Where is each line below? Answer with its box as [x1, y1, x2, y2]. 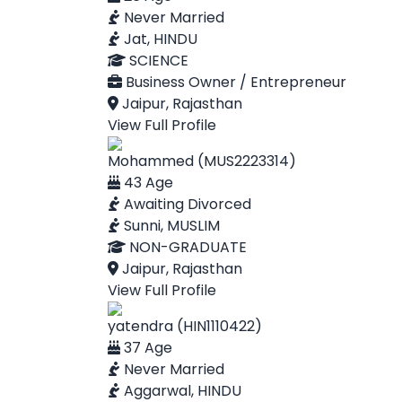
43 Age [120, 172, 173, 193]
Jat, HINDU [120, 29, 197, 49]
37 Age [120, 337, 172, 358]
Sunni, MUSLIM [120, 215, 220, 236]
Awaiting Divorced [120, 194, 251, 214]
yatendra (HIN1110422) [108, 316, 262, 336]
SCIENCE [126, 50, 188, 71]
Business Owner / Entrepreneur [122, 72, 346, 92]
